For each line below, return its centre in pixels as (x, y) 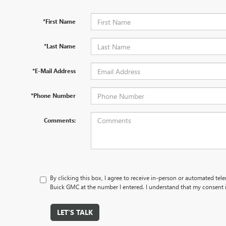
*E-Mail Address (54, 71)
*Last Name (60, 46)
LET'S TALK (75, 212)
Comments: (60, 120)
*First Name (59, 21)
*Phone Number (53, 95)
